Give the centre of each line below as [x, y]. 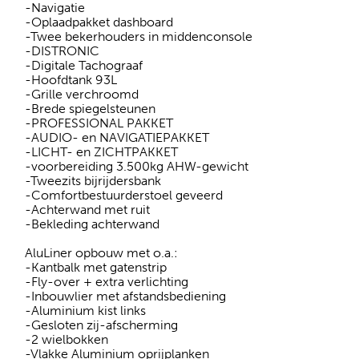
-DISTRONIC [62, 50]
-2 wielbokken [67, 339]
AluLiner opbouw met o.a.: [101, 252]
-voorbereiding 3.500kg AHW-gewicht [137, 166]
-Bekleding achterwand [92, 224]
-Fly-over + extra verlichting [107, 281]
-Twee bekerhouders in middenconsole [139, 36]
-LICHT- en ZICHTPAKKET [101, 151]
